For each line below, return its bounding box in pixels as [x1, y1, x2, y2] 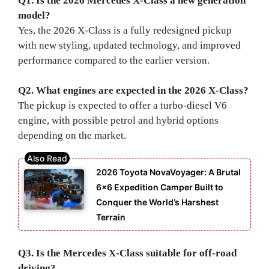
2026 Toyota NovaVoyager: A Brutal [96, 166, 241, 177]
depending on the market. [18, 130, 126, 142]
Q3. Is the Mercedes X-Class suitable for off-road [18, 247, 237, 259]
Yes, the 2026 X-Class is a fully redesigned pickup [18, 24, 232, 36]
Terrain [96, 211, 125, 222]
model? [18, 9, 50, 21]
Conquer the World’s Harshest [96, 196, 219, 207]
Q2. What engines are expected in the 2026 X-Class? [18, 85, 249, 97]
